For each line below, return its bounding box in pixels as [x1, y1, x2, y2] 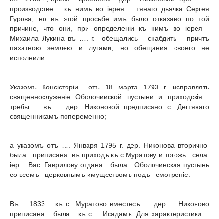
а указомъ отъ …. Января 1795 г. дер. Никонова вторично [10, 141, 209, 150]
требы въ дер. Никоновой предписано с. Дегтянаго [10, 102, 209, 110]
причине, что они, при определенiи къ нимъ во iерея [10, 24, 209, 33]
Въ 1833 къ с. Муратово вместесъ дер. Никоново [10, 199, 209, 208]
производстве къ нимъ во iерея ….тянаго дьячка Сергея [10, 5, 209, 13]
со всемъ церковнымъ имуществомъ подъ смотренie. [10, 171, 194, 179]
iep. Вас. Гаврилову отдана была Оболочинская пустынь [10, 161, 209, 169]
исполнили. [10, 54, 46, 62]
